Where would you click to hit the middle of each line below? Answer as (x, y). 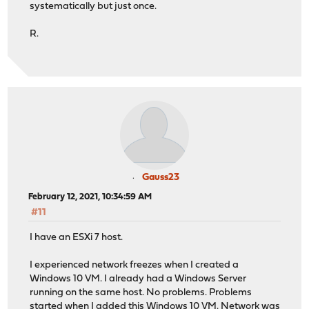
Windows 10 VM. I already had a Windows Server (138, 279)
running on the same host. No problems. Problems (141, 293)
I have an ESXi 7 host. (77, 238)
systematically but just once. (93, 7)
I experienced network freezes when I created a (134, 266)
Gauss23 (161, 177)
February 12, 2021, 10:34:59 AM (90, 197)
